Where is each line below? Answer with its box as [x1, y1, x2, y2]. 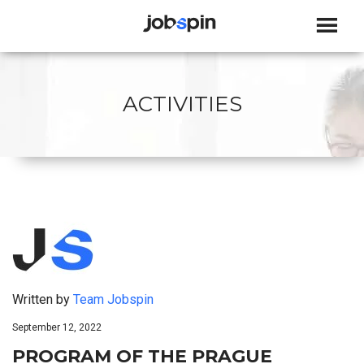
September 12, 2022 [12, 322, 102, 334]
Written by [12, 292, 73, 308]
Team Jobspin [73, 292, 154, 308]
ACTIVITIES [122, 91, 242, 118]
